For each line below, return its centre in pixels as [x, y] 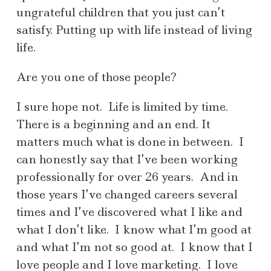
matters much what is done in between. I [130, 142]
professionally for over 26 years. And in [127, 177]
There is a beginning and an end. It [113, 125]
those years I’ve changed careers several [127, 195]
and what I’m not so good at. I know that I [135, 247]
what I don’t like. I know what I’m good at [134, 230]
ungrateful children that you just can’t [121, 13]
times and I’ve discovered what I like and [129, 212]
